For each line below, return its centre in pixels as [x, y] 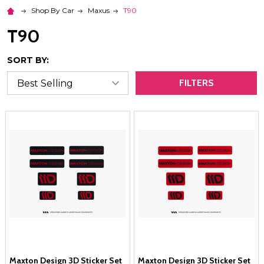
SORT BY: [28, 60]
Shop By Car [53, 11]
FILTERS [196, 83]
